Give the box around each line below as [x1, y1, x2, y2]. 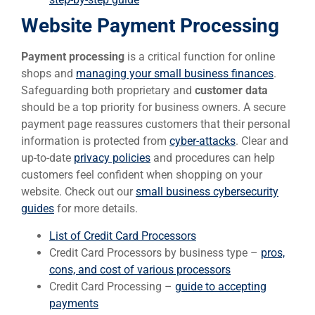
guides [21, 202, 54, 216]
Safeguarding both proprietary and [21, 84, 195, 98]
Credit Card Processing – [49, 279, 175, 293]
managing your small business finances [76, 67, 274, 81]
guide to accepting [175, 279, 266, 293]
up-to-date [21, 151, 74, 165]
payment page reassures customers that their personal [21, 117, 290, 131]
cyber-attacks [169, 134, 236, 148]
